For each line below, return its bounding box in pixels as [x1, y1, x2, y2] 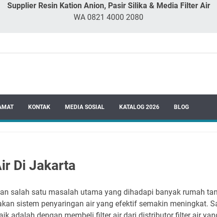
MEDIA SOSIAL [65, 103, 105, 110]
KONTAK [28, 103, 50, 110]
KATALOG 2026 [119, 103, 159, 110]
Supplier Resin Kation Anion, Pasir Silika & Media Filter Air [7, 1, 210, 10]
